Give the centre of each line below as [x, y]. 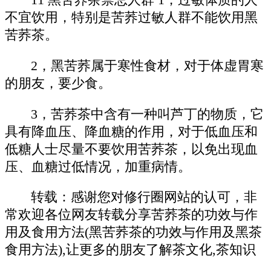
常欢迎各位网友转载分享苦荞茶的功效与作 [131, 215]
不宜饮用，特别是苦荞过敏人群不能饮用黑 [131, 18]
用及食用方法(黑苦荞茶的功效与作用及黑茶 [133, 233]
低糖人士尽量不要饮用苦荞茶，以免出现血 [131, 149]
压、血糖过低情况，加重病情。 [98, 167]
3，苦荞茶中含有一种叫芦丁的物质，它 [148, 114]
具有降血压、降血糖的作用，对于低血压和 [131, 132]
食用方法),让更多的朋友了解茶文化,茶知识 [130, 250]
